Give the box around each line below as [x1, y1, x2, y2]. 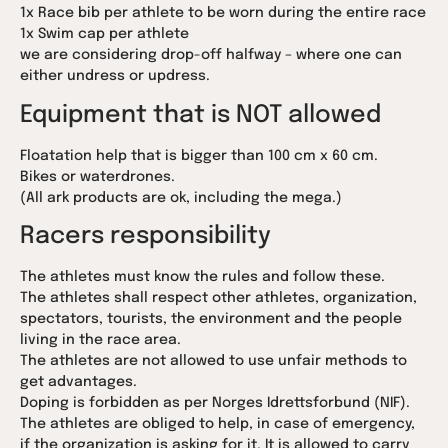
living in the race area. [20, 333, 181, 348]
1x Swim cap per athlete [20, 27, 189, 42]
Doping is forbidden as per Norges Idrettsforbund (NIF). [20, 396, 410, 411]
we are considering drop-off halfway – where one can [20, 48, 402, 63]
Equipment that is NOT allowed [20, 102, 381, 128]
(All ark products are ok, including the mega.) [20, 190, 342, 205]
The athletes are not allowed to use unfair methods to [20, 354, 407, 369]
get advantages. [20, 375, 137, 390]
